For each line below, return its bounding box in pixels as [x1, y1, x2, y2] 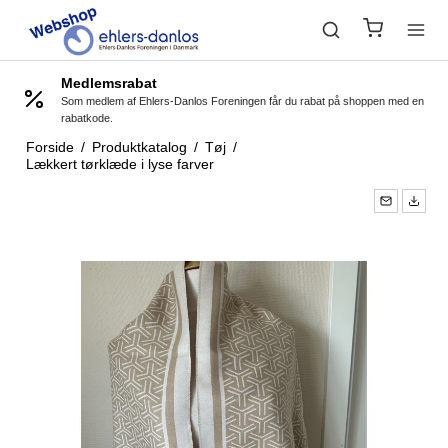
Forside [25, 139, 74, 155]
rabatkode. [61, 112, 114, 124]
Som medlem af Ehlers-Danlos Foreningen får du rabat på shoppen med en [61, 95, 425, 107]
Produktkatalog [91, 139, 187, 155]
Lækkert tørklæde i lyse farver [25, 156, 214, 172]
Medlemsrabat [61, 75, 158, 91]
